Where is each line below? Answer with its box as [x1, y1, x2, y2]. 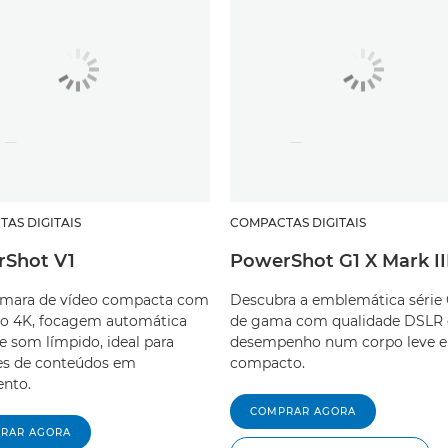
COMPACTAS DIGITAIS [230, 215, 366, 231]
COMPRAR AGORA [250, 405, 356, 419]
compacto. [230, 354, 305, 373]
